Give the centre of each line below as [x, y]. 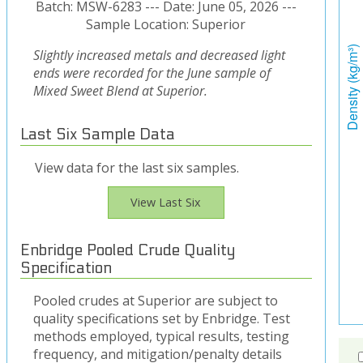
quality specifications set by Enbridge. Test [162, 319]
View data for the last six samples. [137, 167]
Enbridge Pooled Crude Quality [128, 250]
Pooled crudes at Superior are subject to [156, 301]
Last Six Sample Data [98, 135]
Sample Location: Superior [166, 25]
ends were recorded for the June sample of [152, 73]
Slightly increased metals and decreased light [159, 56]
